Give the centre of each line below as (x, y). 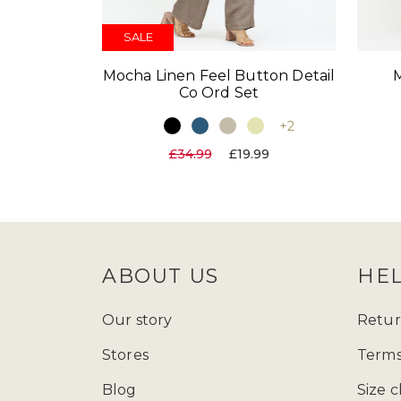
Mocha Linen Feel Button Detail (219, 75)
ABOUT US (161, 276)
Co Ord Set (219, 92)
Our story (137, 320)
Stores (125, 354)
